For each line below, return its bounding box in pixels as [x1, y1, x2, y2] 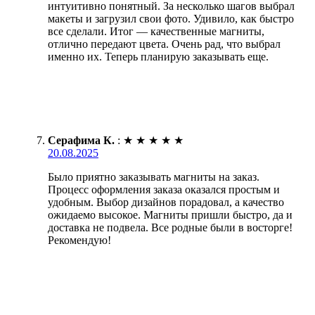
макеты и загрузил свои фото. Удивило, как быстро [48, 12, 294, 25]
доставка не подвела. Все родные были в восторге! [48, 221, 292, 233]
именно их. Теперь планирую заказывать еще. [48, 50, 269, 63]
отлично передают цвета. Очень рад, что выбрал [48, 37, 281, 50]
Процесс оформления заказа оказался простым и [48, 183, 280, 195]
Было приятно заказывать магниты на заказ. [48, 170, 259, 183]
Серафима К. [48, 134, 115, 146]
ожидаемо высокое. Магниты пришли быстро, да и [48, 208, 292, 221]
